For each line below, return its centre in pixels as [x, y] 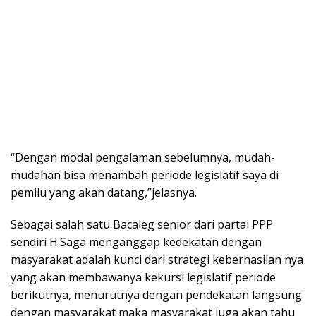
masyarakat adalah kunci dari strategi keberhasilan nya [157, 260]
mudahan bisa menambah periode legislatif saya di [145, 175]
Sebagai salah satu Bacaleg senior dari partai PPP [142, 224]
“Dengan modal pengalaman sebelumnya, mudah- [143, 157]
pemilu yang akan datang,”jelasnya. [104, 193]
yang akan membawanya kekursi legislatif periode [143, 277]
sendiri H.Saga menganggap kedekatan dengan [136, 242]
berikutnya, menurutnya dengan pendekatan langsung [156, 295]
